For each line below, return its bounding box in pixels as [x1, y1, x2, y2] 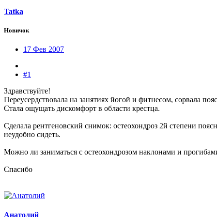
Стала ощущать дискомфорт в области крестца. [4, 104, 160, 113]
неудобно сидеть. [4, 130, 61, 139]
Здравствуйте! [4, 87, 50, 95]
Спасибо [4, 165, 32, 174]
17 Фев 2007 [23, 45, 64, 54]
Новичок [4, 27, 29, 34]
